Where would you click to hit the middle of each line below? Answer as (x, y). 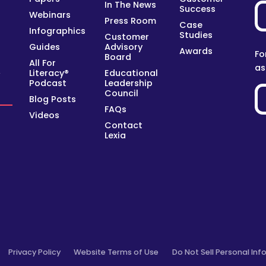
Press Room (130, 20)
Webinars (50, 15)
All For (42, 63)
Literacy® (49, 73)
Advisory (123, 47)
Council (121, 94)
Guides (44, 47)
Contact (123, 126)
